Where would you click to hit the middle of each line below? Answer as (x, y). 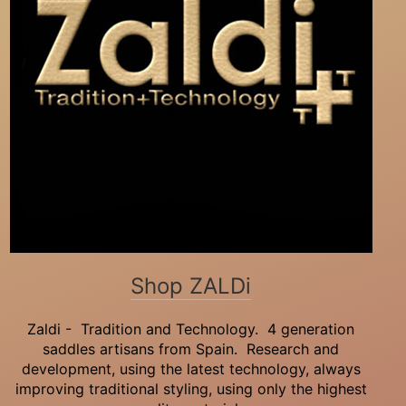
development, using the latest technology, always (191, 369)
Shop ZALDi (191, 286)
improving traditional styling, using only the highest (191, 389)
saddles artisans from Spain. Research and (191, 349)
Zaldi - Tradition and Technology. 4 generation (191, 329)
